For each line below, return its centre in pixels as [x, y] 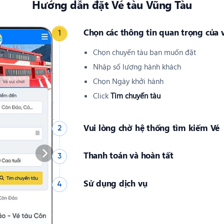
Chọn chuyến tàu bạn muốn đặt [144, 52]
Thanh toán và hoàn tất [128, 155]
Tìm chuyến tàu [135, 96]
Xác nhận [125, 189]
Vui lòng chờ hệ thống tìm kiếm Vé [151, 127]
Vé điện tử [109, 216]
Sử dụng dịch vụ [115, 183]
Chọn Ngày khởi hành [128, 81]
